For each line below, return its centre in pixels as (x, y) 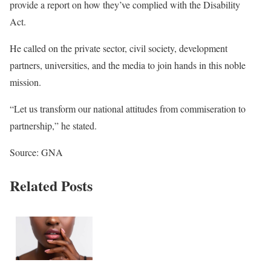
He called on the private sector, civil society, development (119, 48)
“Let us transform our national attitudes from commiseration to (128, 109)
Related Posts (51, 186)
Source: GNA (38, 152)
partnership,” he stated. (55, 126)
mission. (27, 82)
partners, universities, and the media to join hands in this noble (128, 65)
